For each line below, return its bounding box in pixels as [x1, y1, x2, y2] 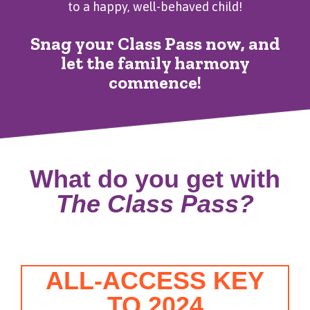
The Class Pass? [56, 190, 254, 219]
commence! [109, 71, 201, 94]
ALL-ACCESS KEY [46, 266, 264, 295]
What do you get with [30, 165, 280, 194]
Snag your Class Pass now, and [30, 33, 280, 55]
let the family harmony [60, 52, 250, 75]
